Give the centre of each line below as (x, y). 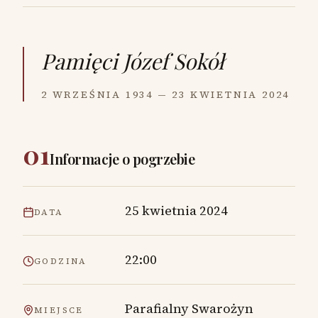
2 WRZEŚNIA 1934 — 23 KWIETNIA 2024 (166, 94)
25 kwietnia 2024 (176, 210)
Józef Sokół (174, 61)
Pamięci (79, 61)
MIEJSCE (59, 310)
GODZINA (61, 261)
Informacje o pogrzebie (122, 159)
